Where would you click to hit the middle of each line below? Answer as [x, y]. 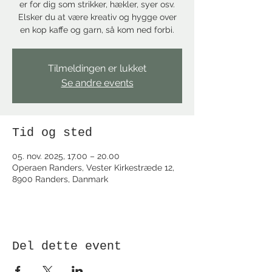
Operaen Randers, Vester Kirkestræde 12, [93, 168]
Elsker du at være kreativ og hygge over [97, 17]
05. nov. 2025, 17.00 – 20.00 [66, 156]
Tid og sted [52, 133]
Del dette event [67, 246]
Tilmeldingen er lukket [97, 68]
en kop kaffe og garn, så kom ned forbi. [97, 30]
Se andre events [97, 83]
